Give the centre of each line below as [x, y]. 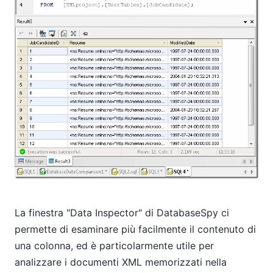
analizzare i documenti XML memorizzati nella [121, 262]
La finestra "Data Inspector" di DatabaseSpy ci [122, 213]
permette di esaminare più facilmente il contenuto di [135, 229]
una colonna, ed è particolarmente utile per [114, 246]
